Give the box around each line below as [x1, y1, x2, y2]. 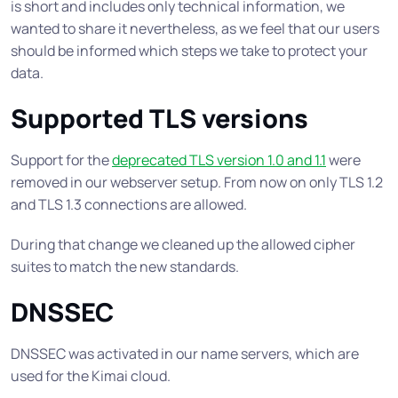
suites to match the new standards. [11, 257, 239, 277]
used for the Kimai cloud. [11, 366, 171, 386]
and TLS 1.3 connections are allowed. [11, 195, 247, 215]
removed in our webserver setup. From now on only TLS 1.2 [11, 172, 383, 193]
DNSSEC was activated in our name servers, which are [11, 344, 359, 364]
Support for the [11, 150, 112, 171]
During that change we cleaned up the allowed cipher [11, 235, 355, 255]
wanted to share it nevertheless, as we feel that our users [11, 19, 379, 39]
